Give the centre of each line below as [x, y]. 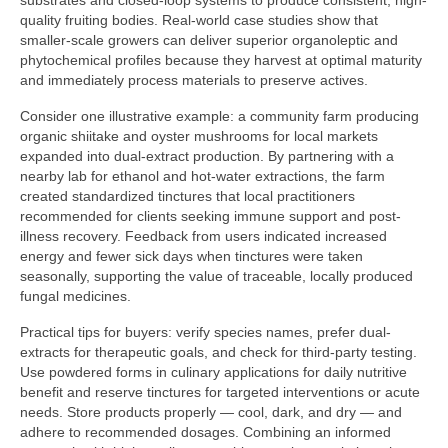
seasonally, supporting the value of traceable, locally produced [216, 276]
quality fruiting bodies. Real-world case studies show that [199, 20]
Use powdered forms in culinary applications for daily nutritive [213, 372]
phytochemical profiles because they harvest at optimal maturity [221, 60]
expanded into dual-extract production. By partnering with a [207, 156]
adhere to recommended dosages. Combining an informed [205, 432]
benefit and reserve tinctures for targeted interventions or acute [220, 392]
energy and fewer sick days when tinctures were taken [191, 256]
